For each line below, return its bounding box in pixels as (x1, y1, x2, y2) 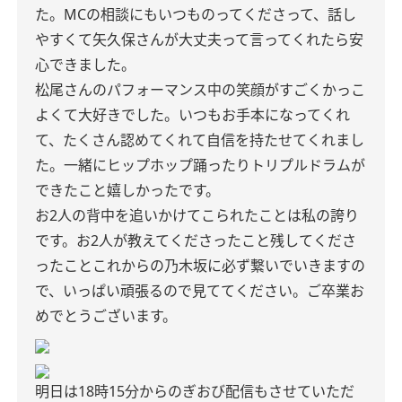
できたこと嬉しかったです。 (35, 180, 220, 200)
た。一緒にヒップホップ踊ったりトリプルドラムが (35, 155, 365, 175)
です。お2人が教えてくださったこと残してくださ (35, 231, 356, 250)
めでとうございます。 (35, 306, 177, 326)
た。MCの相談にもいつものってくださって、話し (35, 4, 356, 24)
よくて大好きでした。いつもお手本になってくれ (35, 105, 350, 125)
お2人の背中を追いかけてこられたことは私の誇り (35, 205, 359, 225)
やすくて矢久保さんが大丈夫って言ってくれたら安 (35, 30, 363, 49)
